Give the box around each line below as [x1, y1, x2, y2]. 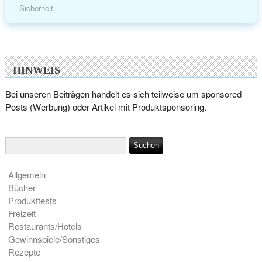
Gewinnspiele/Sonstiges [8, 232, 100, 245]
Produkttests [8, 194, 57, 206]
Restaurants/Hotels [8, 219, 82, 232]
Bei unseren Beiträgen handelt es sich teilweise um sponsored [5, 87, 242, 100]
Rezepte [8, 245, 40, 258]
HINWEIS [13, 64, 61, 76]
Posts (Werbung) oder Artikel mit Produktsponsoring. [5, 100, 207, 113]
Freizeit [8, 206, 36, 219]
